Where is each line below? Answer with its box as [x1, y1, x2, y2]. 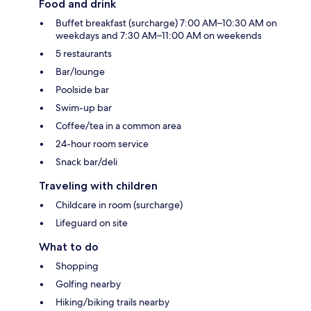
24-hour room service [56, 137, 149, 150]
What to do [39, 239, 99, 253]
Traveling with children [39, 178, 158, 192]
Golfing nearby [56, 277, 121, 290]
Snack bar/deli [56, 155, 117, 168]
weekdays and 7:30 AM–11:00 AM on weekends [56, 28, 262, 42]
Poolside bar [56, 83, 109, 96]
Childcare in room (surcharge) [56, 198, 183, 211]
